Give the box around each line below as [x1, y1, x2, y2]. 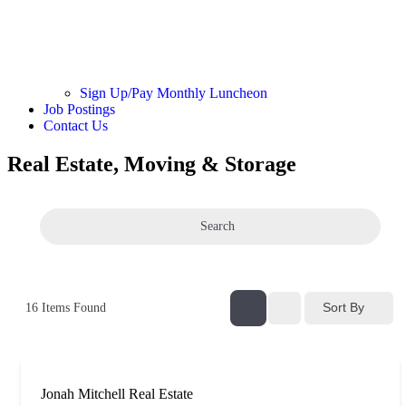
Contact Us [43, 117, 108, 133]
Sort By [323, 300, 364, 314]
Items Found [38, 300, 106, 314]
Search [200, 219, 235, 233]
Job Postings [43, 101, 115, 117]
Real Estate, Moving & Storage [7, 151, 296, 176]
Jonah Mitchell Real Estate [41, 385, 193, 401]
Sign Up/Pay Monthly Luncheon [80, 84, 267, 101]
